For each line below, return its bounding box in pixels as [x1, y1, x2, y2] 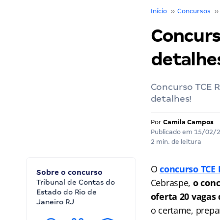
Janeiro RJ [36, 198, 74, 206]
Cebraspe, [150, 177, 191, 189]
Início [150, 7, 167, 15]
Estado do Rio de [36, 188, 97, 196]
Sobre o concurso [36, 168, 103, 176]
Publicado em [150, 128, 194, 136]
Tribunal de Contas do [36, 178, 115, 186]
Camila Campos [163, 118, 214, 126]
